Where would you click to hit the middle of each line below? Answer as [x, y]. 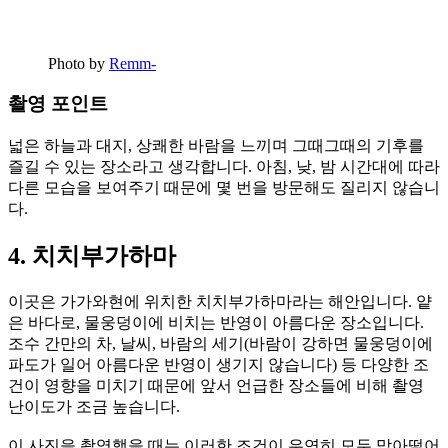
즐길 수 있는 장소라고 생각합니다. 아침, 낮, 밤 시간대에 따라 [224, 166]
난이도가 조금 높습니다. [94, 406]
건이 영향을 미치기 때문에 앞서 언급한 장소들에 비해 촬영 [216, 385]
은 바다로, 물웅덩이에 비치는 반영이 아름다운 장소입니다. [216, 322]
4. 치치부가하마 [92, 255]
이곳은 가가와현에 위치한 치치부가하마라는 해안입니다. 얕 [220, 301]
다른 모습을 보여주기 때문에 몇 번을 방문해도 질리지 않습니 [224, 187]
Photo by [78, 63]
